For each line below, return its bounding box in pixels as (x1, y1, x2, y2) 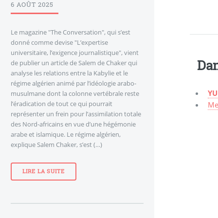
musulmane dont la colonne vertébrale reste (11, 89, 139, 98)
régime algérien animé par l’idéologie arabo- (11, 78, 136, 88)
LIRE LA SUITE (22, 168, 65, 175)
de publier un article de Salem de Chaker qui (11, 58, 137, 67)
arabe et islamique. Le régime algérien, (11, 129, 121, 139)
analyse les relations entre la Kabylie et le (11, 68, 128, 77)
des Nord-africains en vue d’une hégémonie (11, 119, 136, 128)
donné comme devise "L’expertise (11, 37, 108, 47)
